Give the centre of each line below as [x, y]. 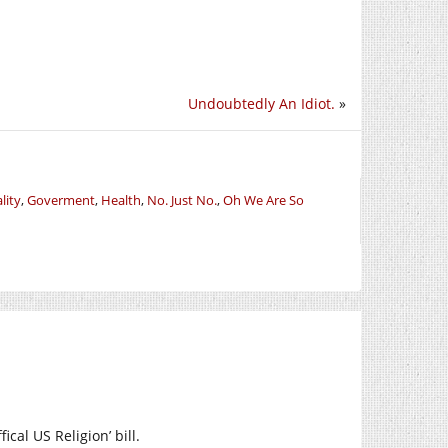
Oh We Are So [263, 199]
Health [121, 199]
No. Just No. [182, 199]
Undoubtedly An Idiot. [261, 103]
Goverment [61, 199]
